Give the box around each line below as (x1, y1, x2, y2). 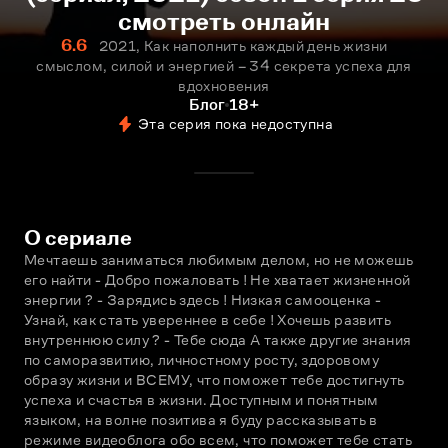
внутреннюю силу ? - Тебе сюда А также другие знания (24, 331, 412, 348)
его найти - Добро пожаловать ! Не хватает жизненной (24, 271, 411, 288)
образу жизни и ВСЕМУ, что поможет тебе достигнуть (24, 371, 405, 388)
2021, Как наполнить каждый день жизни (98, 37, 388, 54)
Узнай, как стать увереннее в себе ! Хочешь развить (24, 311, 391, 328)
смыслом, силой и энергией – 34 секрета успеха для (36, 57, 412, 74)
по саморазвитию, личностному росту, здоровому (24, 351, 379, 368)
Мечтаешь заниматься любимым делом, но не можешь (24, 251, 414, 268)
